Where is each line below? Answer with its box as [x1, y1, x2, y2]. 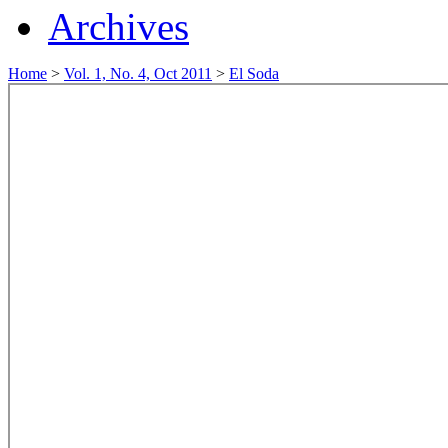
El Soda [229, 64, 279, 82]
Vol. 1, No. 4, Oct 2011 [64, 64, 212, 82]
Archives [48, 4, 189, 48]
